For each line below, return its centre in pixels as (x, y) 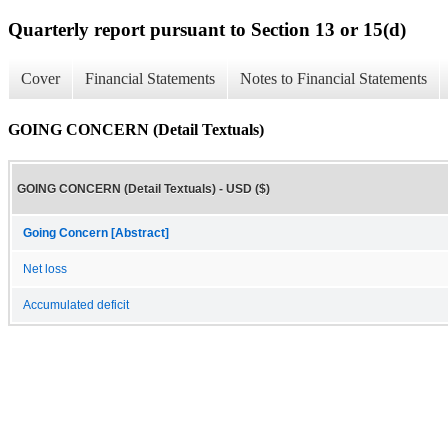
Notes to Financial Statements (333, 79)
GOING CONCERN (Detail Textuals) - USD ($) (143, 188)
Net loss (45, 268)
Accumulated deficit (76, 304)
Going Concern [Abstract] (96, 232)
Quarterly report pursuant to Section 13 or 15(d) (207, 29)
